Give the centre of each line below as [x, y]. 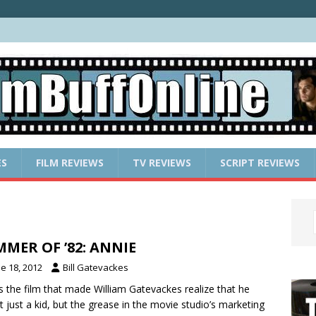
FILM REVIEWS [70, 162]
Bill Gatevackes [96, 267]
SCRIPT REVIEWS [260, 162]
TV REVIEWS [162, 162]
